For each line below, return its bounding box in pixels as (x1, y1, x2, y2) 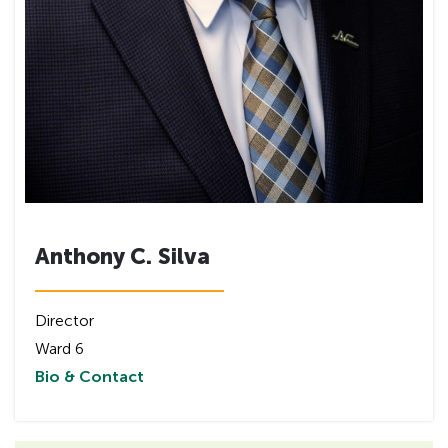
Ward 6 (35, 338, 84, 358)
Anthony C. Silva (35, 242, 210, 270)
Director (35, 310, 94, 330)
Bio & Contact (35, 366, 144, 386)
